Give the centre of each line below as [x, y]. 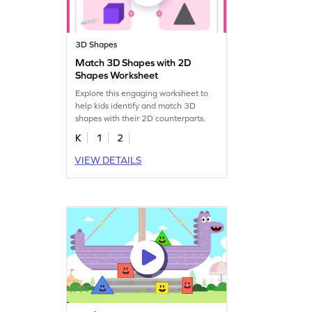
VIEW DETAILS [108, 160]
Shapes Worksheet [117, 75]
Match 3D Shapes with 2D [133, 62]
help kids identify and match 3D [136, 106]
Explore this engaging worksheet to [142, 93]
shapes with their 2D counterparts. [141, 118]
